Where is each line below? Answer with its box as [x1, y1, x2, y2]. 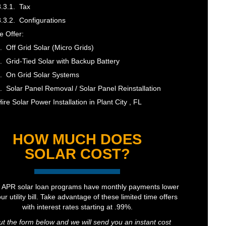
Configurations [19, 16, 66, 25]
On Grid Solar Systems [6, 71, 79, 79]
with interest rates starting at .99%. [22, 203, 133, 211]
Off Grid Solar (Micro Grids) [6, 43, 94, 52]
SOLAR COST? [24, 146, 130, 162]
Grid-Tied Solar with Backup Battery [6, 57, 120, 66]
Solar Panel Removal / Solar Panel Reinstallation [6, 84, 161, 93]
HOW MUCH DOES [13, 131, 142, 148]
